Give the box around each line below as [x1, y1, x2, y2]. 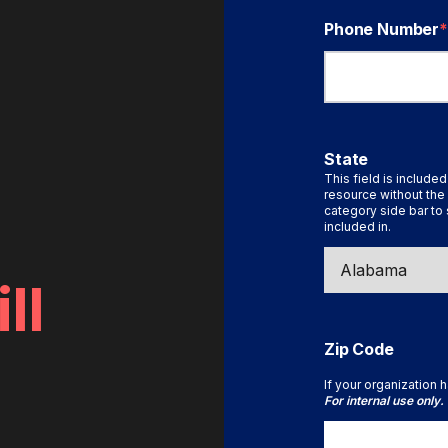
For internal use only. [324, 393, 444, 408]
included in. [324, 219, 391, 234]
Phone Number [324, 19, 440, 39]
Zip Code [324, 339, 394, 359]
